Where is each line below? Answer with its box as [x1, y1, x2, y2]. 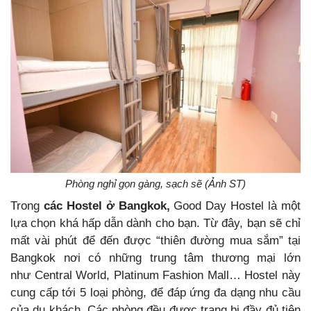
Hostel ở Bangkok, [66, 199, 174, 212]
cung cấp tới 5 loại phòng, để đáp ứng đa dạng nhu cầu [10, 285, 301, 299]
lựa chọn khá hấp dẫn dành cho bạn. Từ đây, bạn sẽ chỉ [10, 216, 301, 230]
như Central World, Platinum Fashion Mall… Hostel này [10, 268, 301, 282]
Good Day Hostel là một [174, 199, 301, 212]
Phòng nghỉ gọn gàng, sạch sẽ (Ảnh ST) [65, 177, 246, 190]
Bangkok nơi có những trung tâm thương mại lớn [10, 251, 301, 264]
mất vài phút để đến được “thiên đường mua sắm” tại [10, 233, 301, 247]
